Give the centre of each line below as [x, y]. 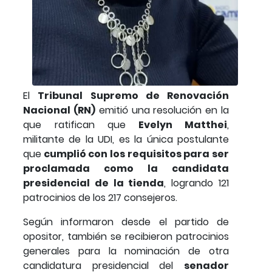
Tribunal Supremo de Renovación [133, 96]
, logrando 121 [197, 183]
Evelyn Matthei [176, 125]
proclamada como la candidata [126, 169]
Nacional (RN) [59, 110]
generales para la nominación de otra [126, 251]
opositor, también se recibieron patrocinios [126, 237]
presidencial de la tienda [94, 183]
